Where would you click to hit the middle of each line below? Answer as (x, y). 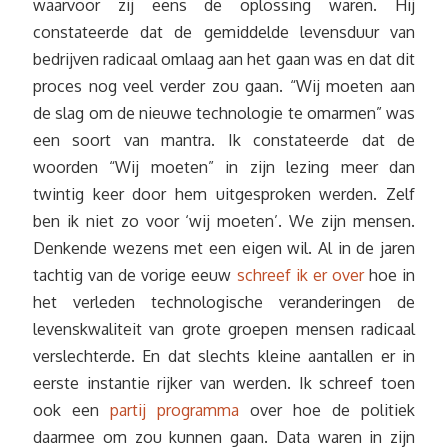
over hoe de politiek (327, 410)
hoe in (389, 275)
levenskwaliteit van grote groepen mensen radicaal (224, 329)
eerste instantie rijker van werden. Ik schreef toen (224, 383)
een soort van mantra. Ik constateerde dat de (224, 140)
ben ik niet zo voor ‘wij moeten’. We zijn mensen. (224, 221)
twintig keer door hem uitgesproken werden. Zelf (224, 194)
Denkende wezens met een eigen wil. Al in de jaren (224, 248)
